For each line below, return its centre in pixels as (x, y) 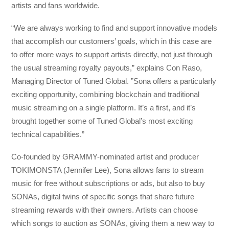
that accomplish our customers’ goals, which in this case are (112, 41)
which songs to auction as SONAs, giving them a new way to (113, 223)
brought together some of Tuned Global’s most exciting (102, 121)
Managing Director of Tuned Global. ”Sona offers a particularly (114, 81)
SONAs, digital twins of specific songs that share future (103, 197)
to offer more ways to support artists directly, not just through (112, 55)
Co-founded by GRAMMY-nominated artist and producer (105, 157)
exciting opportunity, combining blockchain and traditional (106, 95)
